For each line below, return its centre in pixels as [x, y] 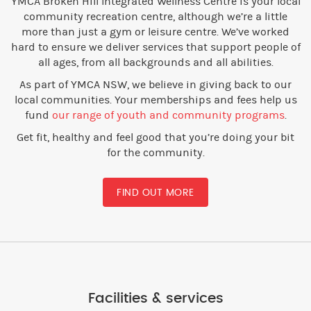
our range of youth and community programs [168, 115]
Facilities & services [155, 298]
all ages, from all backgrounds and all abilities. [155, 62]
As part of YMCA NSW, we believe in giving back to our [155, 84]
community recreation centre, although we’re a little [155, 16]
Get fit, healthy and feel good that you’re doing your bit [155, 137]
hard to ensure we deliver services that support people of [155, 47]
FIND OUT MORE [155, 193]
